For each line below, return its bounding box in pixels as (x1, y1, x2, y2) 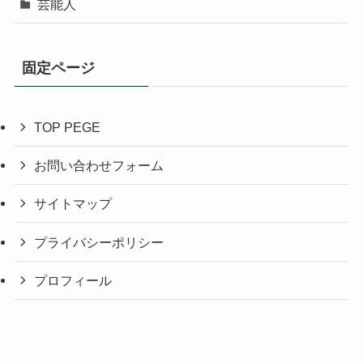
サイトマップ (34, 196, 113, 211)
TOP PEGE (34, 119, 101, 135)
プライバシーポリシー (34, 234, 164, 250)
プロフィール (34, 272, 113, 288)
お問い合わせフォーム (34, 158, 164, 173)
